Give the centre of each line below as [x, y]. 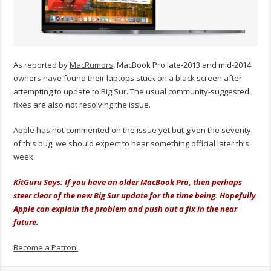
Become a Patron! [46, 248]
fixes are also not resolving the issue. [82, 105]
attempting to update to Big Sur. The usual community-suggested [132, 92]
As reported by [42, 65]
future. [27, 222]
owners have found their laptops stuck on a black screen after [128, 78]
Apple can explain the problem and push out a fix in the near [126, 209]
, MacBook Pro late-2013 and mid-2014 [182, 65]
